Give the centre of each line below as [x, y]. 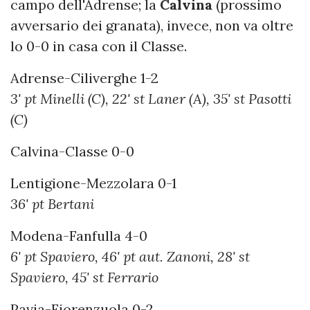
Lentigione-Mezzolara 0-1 [93, 183]
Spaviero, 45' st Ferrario [84, 277]
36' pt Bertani [52, 203]
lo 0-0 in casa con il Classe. [99, 46]
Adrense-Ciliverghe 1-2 [84, 77]
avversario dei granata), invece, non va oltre [152, 25]
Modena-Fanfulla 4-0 [79, 235]
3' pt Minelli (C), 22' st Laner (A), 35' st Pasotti [151, 98]
